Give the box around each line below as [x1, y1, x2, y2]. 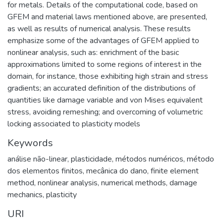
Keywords [7, 136, 53, 150]
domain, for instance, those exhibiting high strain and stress [7, 71, 208, 82]
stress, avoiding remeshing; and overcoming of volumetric [7, 107, 203, 117]
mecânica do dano [86, 166, 147, 176]
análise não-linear [7, 154, 67, 165]
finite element [151, 166, 199, 176]
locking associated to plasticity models [7, 118, 140, 129]
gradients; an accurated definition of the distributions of [7, 83, 195, 94]
